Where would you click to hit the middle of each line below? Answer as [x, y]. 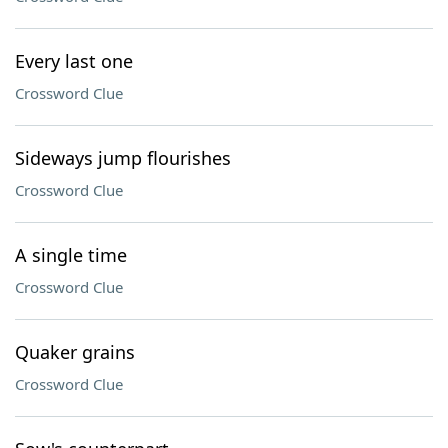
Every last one [74, 61]
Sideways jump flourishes [123, 158]
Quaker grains [75, 352]
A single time [71, 255]
